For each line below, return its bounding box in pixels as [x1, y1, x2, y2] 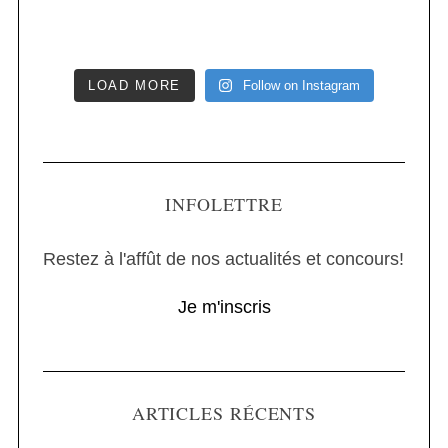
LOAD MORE [88, 78, 181, 94]
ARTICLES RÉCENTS [131, 401, 317, 426]
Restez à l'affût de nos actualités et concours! [42, 249, 404, 270]
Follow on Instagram [242, 78, 360, 94]
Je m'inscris [177, 297, 271, 318]
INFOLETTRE [165, 192, 283, 217]
